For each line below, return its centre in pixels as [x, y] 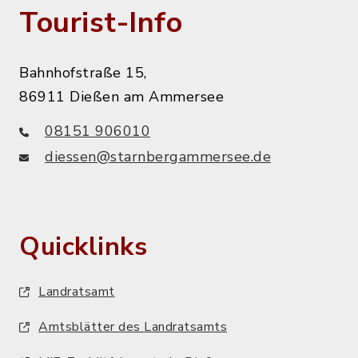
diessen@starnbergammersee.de [158, 157]
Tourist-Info [101, 23]
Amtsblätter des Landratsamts [133, 327]
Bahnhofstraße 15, [83, 73]
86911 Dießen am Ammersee [121, 97]
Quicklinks [83, 247]
